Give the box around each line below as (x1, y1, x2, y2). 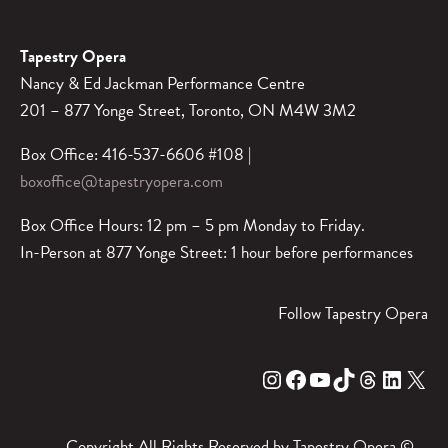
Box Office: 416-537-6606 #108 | (20, 142, 251, 168)
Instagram (259, 360, 277, 397)
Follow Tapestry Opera (278, 301, 428, 327)
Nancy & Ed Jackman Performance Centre (20, 71, 305, 97)
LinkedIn (379, 360, 391, 397)
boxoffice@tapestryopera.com (20, 169, 223, 195)
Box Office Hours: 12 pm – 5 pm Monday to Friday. (20, 213, 365, 239)
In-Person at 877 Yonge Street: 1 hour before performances (20, 240, 413, 266)
